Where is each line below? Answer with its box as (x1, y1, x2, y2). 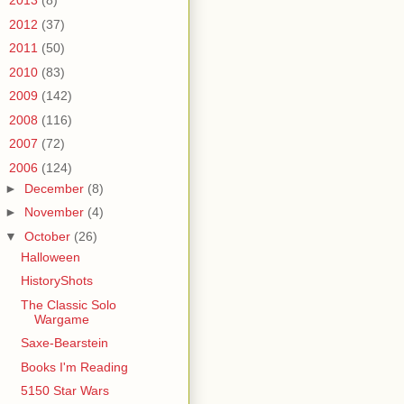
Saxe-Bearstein (20, 335, 108, 351)
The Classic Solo (20, 297, 116, 312)
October (23, 228, 74, 243)
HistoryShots (20, 273, 93, 289)
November (23, 205, 87, 220)
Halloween (20, 249, 80, 264)
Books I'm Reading (20, 359, 128, 374)
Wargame (33, 311, 89, 326)
